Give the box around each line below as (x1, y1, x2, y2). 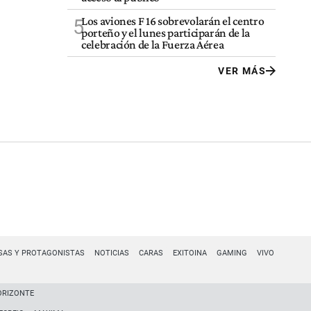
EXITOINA (172, 248, 207, 258)
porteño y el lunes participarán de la (81, 26, 250, 40)
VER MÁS (218, 65, 266, 77)
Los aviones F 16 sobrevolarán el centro (81, 14, 264, 28)
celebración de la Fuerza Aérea (81, 37, 224, 52)
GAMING (216, 248, 247, 258)
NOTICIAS (94, 248, 129, 258)
